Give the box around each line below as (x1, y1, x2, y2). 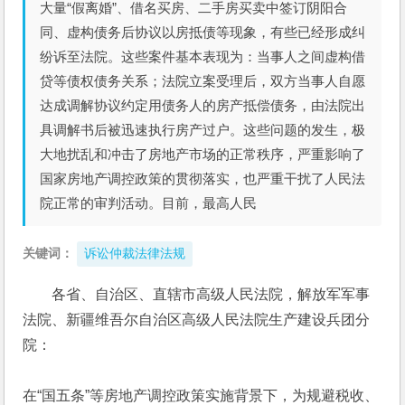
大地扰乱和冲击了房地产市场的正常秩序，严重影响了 (40, 146, 366, 162)
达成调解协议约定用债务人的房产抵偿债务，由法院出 (40, 98, 366, 113)
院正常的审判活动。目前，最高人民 (40, 195, 258, 211)
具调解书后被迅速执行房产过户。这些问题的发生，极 (40, 122, 366, 137)
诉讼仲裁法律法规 (84, 247, 186, 260)
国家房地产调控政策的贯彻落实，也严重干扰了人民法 (40, 171, 366, 186)
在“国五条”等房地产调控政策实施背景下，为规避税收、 (23, 388, 380, 403)
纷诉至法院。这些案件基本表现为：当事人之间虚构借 (40, 49, 366, 64)
